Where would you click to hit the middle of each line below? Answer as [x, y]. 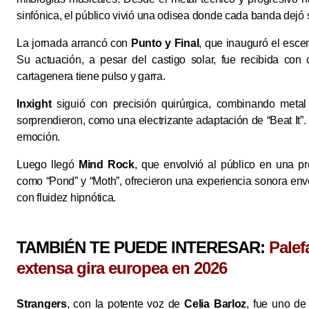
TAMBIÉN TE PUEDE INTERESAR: [143, 248]
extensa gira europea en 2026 [122, 268]
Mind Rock [106, 165]
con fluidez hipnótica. [67, 198]
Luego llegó [48, 165]
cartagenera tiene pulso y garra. [91, 77]
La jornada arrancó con [74, 43]
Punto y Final [165, 43]
